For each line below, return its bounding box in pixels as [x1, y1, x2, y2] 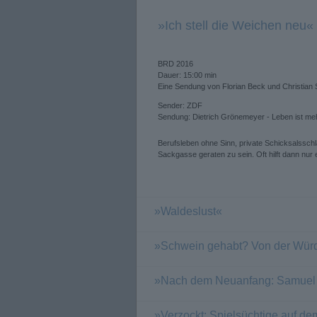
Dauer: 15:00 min [158, 71, 217, 79]
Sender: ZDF [158, 101, 202, 110]
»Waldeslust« [154, 205, 222, 217]
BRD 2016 [158, 59, 193, 68]
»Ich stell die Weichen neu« [158, 18, 313, 33]
